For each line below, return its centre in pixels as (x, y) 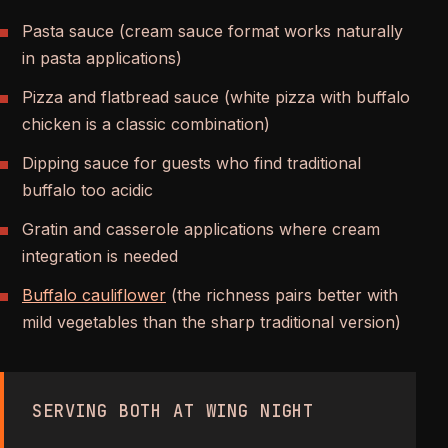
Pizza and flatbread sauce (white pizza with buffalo (216, 96)
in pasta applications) (102, 57)
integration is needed (100, 255)
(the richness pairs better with (282, 294)
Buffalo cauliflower (94, 294)
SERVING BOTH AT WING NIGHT (173, 410)
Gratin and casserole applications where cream (201, 228)
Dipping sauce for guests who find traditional (191, 162)
